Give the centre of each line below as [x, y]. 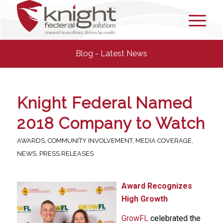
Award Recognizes [157, 186]
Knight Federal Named [105, 103]
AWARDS [31, 141]
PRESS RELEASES [66, 154]
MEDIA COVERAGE [163, 141]
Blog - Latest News [111, 54]
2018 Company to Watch [111, 123]
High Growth [144, 199]
